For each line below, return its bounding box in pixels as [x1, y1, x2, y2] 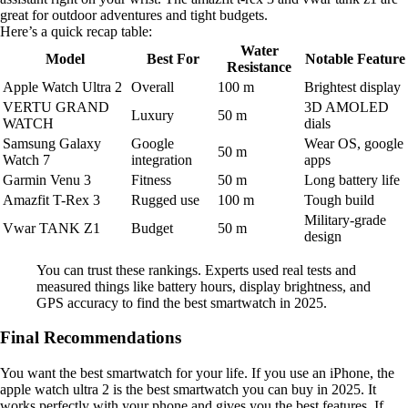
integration [131, 151, 192, 168]
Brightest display [304, 78, 401, 95]
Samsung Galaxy [3, 135, 101, 151]
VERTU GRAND [3, 98, 109, 115]
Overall [131, 78, 174, 95]
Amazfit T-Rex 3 [3, 191, 100, 208]
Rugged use [131, 191, 199, 208]
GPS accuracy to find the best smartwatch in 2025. [36, 294, 327, 311]
